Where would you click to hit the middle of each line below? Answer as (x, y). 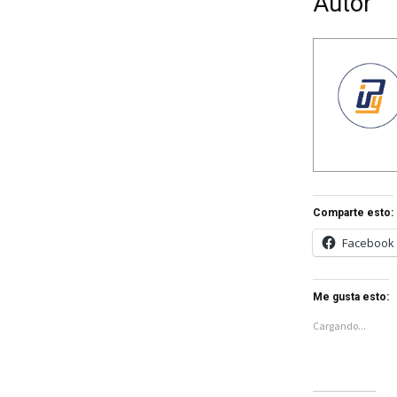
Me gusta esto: (350, 297)
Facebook (368, 243)
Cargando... (339, 326)
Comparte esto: (353, 213)
